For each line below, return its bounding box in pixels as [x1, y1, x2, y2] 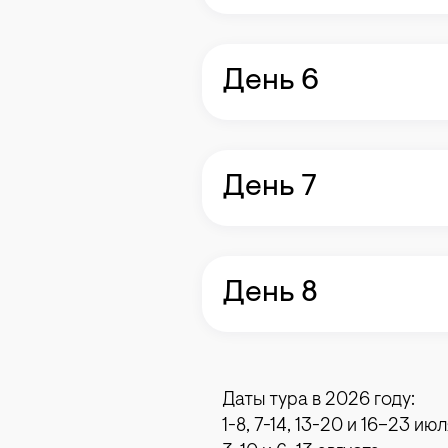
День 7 [222, 173, 317, 203]
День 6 [222, 67, 319, 97]
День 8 [222, 279, 318, 309]
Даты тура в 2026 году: [222, 391, 415, 410]
